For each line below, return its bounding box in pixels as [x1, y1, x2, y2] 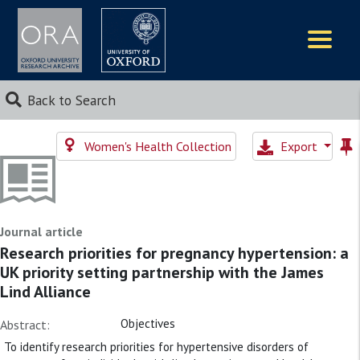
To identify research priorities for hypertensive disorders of [4, 338, 309, 354]
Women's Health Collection [81, 138, 231, 154]
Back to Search [27, 91, 116, 109]
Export [280, 138, 321, 154]
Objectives [121, 316, 175, 331]
